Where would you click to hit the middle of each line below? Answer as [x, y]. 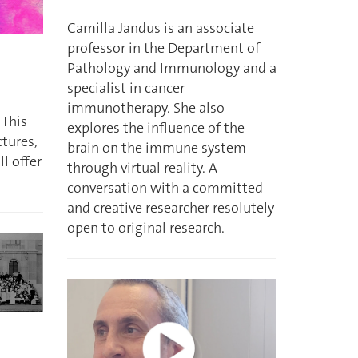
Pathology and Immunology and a [171, 68]
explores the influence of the [155, 128]
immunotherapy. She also [145, 108]
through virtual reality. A [142, 168]
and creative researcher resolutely [170, 208]
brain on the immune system [156, 148]
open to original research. [145, 228]
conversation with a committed [165, 188]
